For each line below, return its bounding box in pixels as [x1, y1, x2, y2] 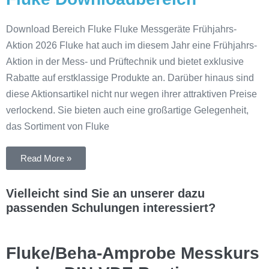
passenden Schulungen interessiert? [6, 201, 216, 214]
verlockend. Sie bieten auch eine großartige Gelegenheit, [6, 104, 249, 115]
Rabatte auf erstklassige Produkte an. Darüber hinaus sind [6, 72, 254, 83]
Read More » [20, 153, 71, 163]
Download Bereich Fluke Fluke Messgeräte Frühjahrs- [6, 23, 237, 34]
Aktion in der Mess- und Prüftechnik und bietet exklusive [6, 56, 244, 67]
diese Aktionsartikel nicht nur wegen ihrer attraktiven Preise [6, 88, 257, 99]
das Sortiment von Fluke [6, 121, 109, 131]
